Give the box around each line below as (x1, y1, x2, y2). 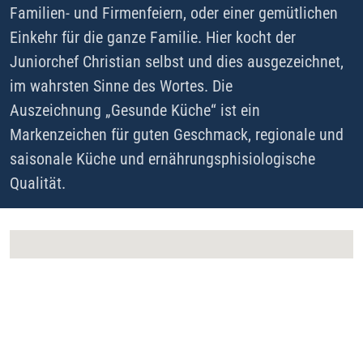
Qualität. (10, 173, 66, 193)
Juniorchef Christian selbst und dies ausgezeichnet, (10, 51, 344, 71)
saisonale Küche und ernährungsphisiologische (10, 148, 315, 169)
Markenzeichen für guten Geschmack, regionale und (10, 124, 344, 144)
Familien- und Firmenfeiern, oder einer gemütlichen (10, 2, 338, 23)
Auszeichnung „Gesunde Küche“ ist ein (10, 100, 260, 120)
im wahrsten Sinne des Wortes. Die (10, 75, 233, 96)
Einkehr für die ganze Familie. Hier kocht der (10, 27, 296, 47)
